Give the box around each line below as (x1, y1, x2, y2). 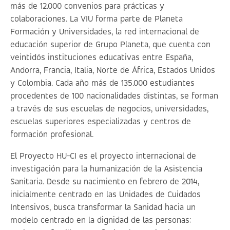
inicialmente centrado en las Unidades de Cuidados (10, 190, 201, 199)
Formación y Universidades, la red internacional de (10, 28, 199, 36)
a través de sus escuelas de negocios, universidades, (10, 105, 208, 113)
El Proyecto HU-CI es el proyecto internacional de (10, 152, 196, 161)
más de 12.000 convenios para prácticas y (10, 2, 164, 11)
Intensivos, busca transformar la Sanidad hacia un (10, 203, 196, 212)
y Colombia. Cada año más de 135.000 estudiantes (10, 79, 195, 88)
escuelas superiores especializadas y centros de (10, 118, 191, 126)
